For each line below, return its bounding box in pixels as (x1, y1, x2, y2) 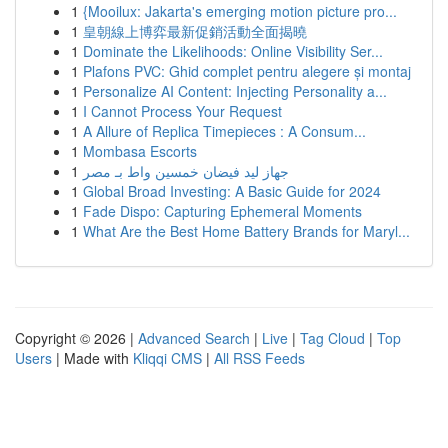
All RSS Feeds (214, 348, 305, 368)
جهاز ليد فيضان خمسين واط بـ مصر (83, 161, 289, 181)
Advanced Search (138, 328, 250, 348)
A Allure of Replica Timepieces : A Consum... (83, 121, 366, 141)
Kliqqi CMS (133, 348, 202, 368)
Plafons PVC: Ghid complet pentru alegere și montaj (83, 61, 411, 81)
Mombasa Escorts (83, 141, 197, 161)
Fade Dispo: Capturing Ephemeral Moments (83, 201, 362, 221)
